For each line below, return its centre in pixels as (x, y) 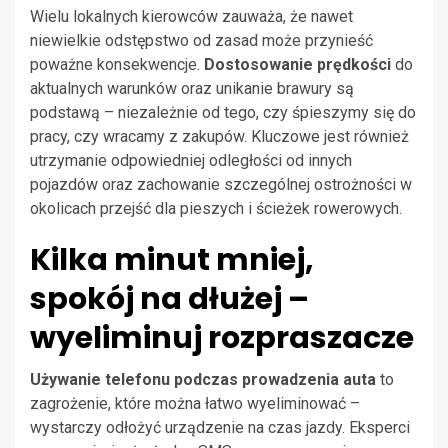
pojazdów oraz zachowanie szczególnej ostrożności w (221, 185)
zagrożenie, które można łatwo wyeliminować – (195, 404)
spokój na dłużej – (169, 299)
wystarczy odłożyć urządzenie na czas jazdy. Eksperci (220, 428)
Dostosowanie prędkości (297, 65)
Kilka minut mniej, (172, 260)
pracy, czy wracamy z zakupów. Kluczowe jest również (219, 137)
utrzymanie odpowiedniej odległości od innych (191, 161)
